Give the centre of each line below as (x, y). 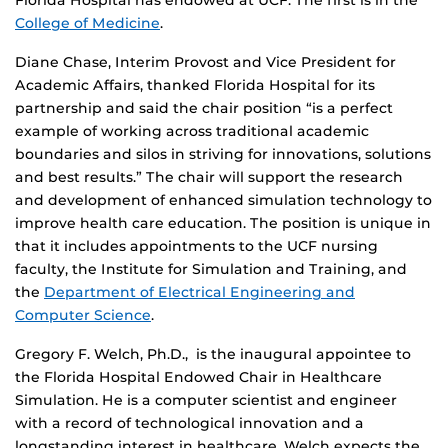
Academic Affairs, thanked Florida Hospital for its (195, 85)
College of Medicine (87, 23)
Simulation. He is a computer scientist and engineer (206, 400)
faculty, (41, 269)
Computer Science (83, 315)
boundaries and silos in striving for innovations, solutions (223, 154)
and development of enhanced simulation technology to (223, 200)
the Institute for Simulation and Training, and (239, 269)
